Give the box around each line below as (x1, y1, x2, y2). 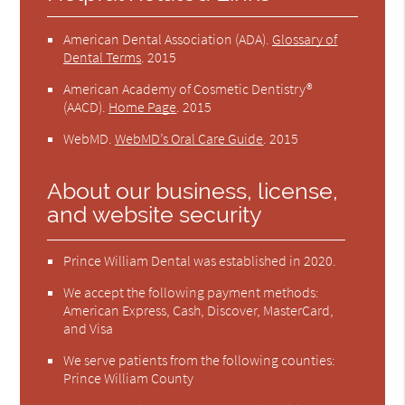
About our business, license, (47, 177, 339, 204)
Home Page (108, 97, 177, 116)
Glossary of (272, 29, 338, 48)
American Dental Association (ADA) (63, 29, 267, 48)
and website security (47, 201, 263, 228)
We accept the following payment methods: (63, 282, 320, 301)
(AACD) (63, 97, 103, 116)
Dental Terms (63, 47, 142, 66)
